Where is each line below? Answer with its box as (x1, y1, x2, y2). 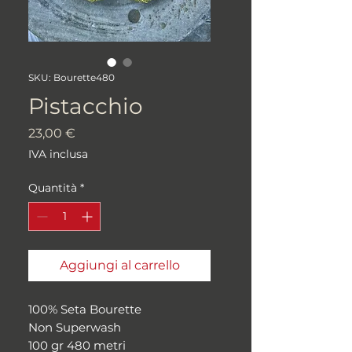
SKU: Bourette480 (28, 71, 115, 83)
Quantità (28, 180, 77, 195)
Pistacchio (28, 92, 143, 119)
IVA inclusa (28, 146, 88, 161)
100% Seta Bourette (28, 301, 141, 317)
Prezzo (75, 124, 116, 140)
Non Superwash (28, 319, 121, 335)
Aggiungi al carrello (59, 257, 180, 273)
